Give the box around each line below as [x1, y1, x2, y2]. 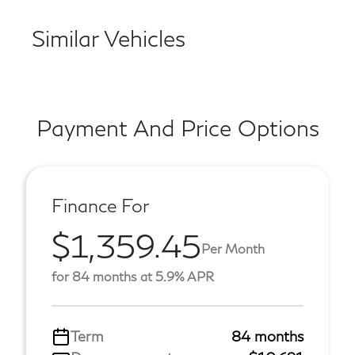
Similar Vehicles [32, 25, 185, 52]
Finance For [52, 194, 149, 216]
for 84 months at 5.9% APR [52, 269, 214, 284]
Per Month [201, 240, 265, 256]
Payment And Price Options [36, 114, 319, 141]
